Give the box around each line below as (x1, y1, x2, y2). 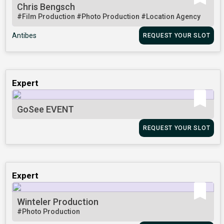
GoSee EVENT (17, 104, 74, 115)
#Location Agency (141, 12, 201, 21)
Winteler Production (17, 196, 99, 207)
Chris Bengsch (17, 1, 75, 12)
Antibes (12, 31, 37, 40)
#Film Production (17, 12, 77, 21)
